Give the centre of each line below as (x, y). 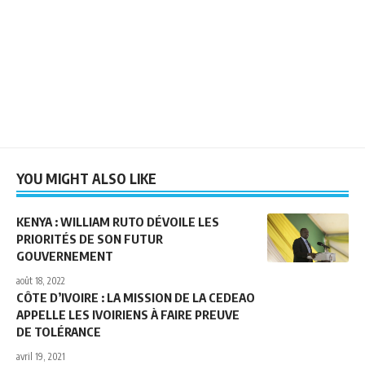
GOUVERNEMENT (65, 255)
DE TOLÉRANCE (59, 331)
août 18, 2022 (41, 280)
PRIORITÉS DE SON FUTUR (90, 238)
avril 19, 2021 (41, 356)
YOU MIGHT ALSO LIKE (86, 178)
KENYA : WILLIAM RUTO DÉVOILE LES (118, 221)
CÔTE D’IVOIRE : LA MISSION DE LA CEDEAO (136, 297)
